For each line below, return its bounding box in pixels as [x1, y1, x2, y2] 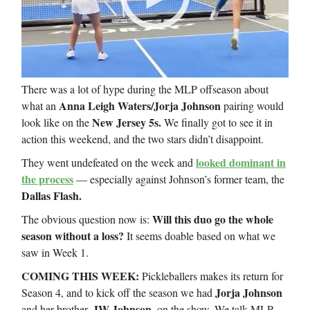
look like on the [21, 115, 92, 130]
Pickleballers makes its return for [142, 268, 283, 284]
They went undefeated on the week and [21, 155, 196, 170]
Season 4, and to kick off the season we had [21, 285, 215, 300]
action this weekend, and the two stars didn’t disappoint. [21, 131, 264, 147]
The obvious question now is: [21, 212, 152, 227]
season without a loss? [21, 228, 124, 244]
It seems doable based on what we [124, 228, 275, 244]
